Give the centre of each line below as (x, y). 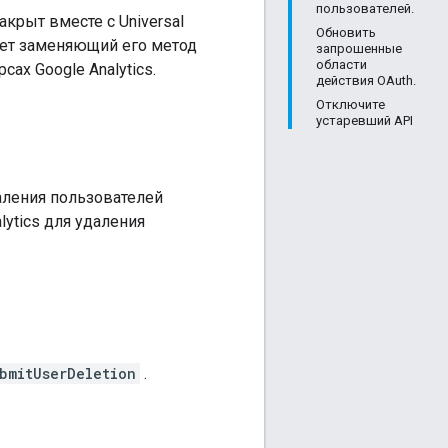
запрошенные (359, 48)
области (341, 64)
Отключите (350, 104)
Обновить (346, 32)
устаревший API (364, 120)
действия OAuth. (366, 80)
